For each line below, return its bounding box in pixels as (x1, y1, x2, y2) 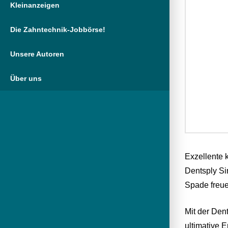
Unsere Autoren (10, 50, 64, 59)
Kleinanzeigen (10, 1, 60, 10)
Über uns (10, 74, 42, 83)
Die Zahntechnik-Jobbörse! (10, 25, 105, 34)
